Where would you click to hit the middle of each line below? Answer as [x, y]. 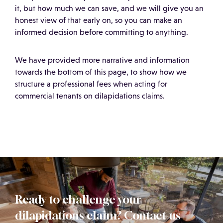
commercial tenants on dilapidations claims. [90, 96]
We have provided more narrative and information [102, 60]
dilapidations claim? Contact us [98, 215]
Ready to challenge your [78, 199]
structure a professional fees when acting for [91, 84]
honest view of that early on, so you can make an [99, 20]
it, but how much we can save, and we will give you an [109, 8]
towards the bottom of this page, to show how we [101, 72]
